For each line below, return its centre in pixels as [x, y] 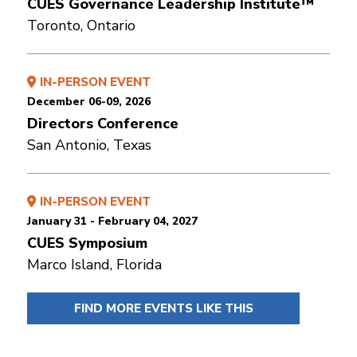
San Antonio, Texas [89, 145]
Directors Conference [103, 123]
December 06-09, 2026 [89, 101]
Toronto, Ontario [81, 25]
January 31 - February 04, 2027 [112, 221]
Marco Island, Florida [94, 264]
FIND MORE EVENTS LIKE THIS [163, 308]
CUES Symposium [87, 243]
